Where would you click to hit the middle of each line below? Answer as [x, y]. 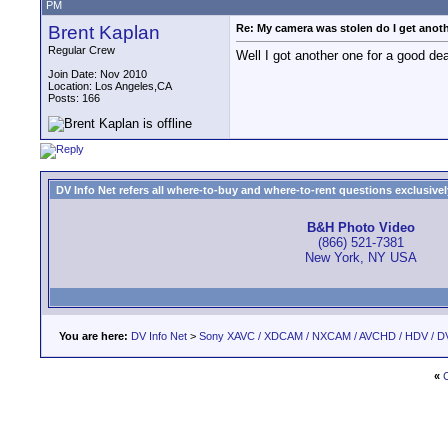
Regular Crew [81, 50]
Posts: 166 [74, 98]
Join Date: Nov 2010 [97, 74]
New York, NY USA [361, 258]
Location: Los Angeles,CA [110, 86]
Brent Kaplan [104, 32]
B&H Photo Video [361, 228]
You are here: [93, 336]
